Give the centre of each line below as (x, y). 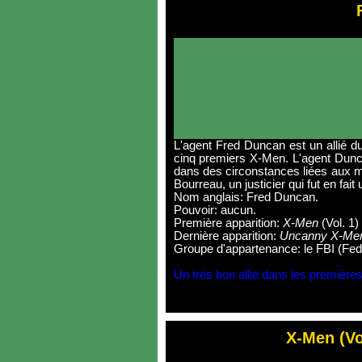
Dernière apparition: (226, 236)
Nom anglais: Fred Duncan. (246, 197)
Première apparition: (228, 223)
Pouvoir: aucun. (215, 210)
